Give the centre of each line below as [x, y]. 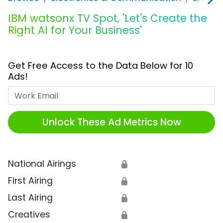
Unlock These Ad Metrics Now [111, 122]
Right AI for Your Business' [75, 30]
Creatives [29, 215]
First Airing [30, 181]
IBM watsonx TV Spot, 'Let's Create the [108, 18]
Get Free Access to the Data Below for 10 [101, 66]
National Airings [42, 164]
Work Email [135, 92]
